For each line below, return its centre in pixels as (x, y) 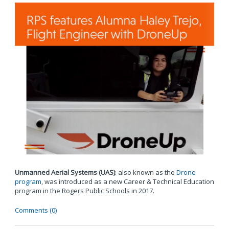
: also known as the (145, 173)
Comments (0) (36, 210)
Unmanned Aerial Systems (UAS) (65, 173)
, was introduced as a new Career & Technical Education (128, 182)
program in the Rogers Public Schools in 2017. (85, 191)
